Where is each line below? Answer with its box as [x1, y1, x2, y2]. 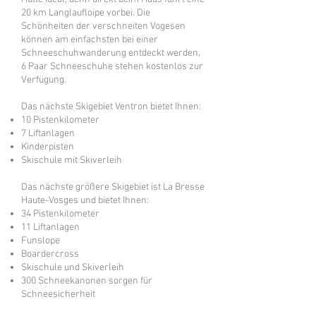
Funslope [21, 235, 60, 247]
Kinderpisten [21, 141, 74, 153]
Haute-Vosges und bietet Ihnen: [21, 195, 149, 207]
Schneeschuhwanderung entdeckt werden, [21, 47, 200, 59]
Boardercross [21, 248, 79, 260]
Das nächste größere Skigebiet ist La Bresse [21, 181, 205, 193]
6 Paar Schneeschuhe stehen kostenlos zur [21, 61, 203, 73]
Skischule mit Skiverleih [21, 154, 122, 166]
